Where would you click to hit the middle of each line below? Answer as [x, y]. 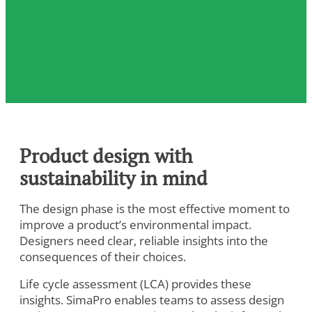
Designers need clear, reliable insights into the [144, 240]
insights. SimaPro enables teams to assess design [152, 299]
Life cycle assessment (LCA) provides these [135, 283]
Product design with [106, 156]
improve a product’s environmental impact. [135, 224]
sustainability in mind [114, 178]
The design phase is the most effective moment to [155, 208]
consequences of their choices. [103, 256]
